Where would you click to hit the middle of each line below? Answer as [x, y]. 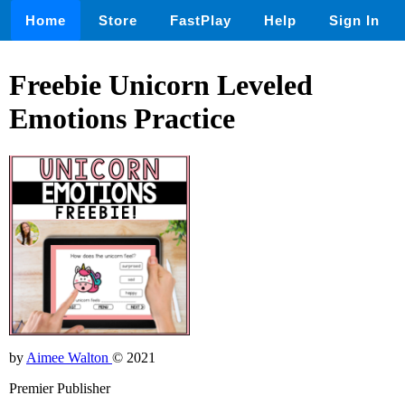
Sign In [354, 20]
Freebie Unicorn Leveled [161, 85]
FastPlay [201, 20]
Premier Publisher [60, 389]
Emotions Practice [122, 119]
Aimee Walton [69, 358]
